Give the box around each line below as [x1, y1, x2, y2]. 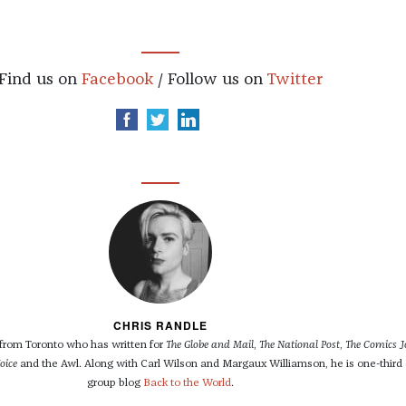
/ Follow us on [152, 72, 266, 89]
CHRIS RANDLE [112, 317, 208, 334]
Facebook [81, 72, 153, 89]
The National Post [259, 340, 340, 352]
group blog [86, 378, 143, 390]
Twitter [266, 72, 323, 89]
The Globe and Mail [166, 340, 254, 352]
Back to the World [142, 378, 231, 390]
